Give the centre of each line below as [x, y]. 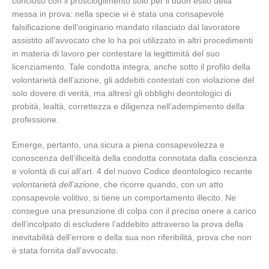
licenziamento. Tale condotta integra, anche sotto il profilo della [131, 67]
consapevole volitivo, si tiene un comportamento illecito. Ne [124, 198]
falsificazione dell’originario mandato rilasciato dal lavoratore [126, 27]
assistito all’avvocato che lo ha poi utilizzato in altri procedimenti [132, 40]
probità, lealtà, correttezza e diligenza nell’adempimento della [128, 106]
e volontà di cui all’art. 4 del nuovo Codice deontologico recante [132, 171]
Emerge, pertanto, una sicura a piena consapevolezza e [118, 145]
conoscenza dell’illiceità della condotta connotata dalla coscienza [134, 158]
